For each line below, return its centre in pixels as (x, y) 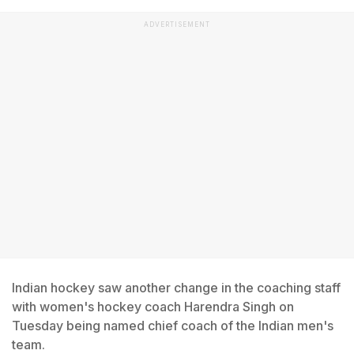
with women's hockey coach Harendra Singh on (153, 307)
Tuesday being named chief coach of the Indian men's (173, 326)
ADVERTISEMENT (177, 24)
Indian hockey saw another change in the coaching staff (176, 288)
